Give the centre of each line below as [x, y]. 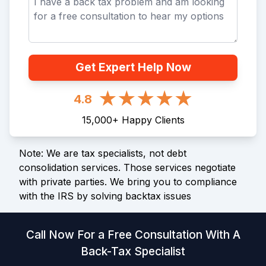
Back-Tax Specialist [133, 252]
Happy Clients [153, 120]
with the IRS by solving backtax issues [105, 196]
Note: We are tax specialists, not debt [103, 153]
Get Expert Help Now [133, 68]
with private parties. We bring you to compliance [128, 182]
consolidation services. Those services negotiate [127, 168]
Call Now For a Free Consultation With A [133, 235]
